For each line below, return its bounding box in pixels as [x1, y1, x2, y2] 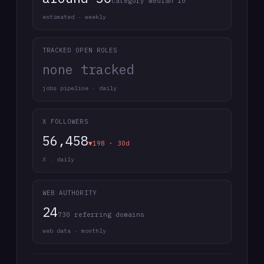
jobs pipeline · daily [42, 84, 117, 92]
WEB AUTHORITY [42, 189, 97, 197]
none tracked [42, 61, 134, 78]
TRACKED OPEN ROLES [42, 46, 117, 54]
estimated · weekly [42, 13, 106, 21]
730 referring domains [58, 210, 144, 219]
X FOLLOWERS [42, 117, 88, 126]
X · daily [42, 156, 74, 163]
